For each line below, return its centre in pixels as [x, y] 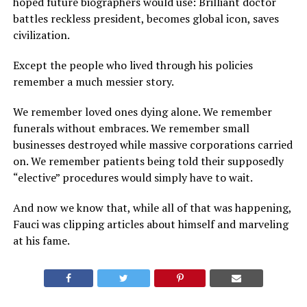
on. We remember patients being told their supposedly [148, 161]
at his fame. [41, 241]
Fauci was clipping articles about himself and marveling [150, 224]
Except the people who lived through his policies [133, 65]
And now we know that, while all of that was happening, [152, 208]
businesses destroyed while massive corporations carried [152, 145]
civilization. [41, 35]
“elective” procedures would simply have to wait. [133, 178]
